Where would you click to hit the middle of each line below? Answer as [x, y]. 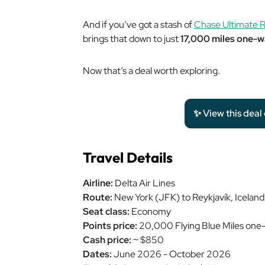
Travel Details [128, 157]
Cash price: [107, 240]
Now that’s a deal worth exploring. [151, 71]
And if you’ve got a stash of [138, 25]
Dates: [97, 254]
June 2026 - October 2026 [171, 254]
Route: [98, 197]
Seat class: [106, 211]
